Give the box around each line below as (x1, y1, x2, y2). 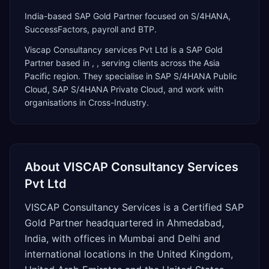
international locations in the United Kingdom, (25, 248, 233, 260)
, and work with (163, 84, 223, 94)
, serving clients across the (97, 58, 204, 68)
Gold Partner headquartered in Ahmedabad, (25, 217, 224, 229)
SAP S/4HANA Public (155, 71, 237, 81)
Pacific (25, 71, 51, 81)
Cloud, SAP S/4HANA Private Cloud (25, 84, 163, 94)
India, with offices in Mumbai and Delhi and (25, 232, 220, 244)
